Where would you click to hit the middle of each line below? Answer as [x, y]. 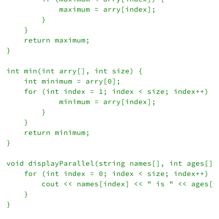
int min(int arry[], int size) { [75, 71]
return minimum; [48, 132]
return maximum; [48, 40]
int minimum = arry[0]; [64, 81]
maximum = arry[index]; [81, 9]
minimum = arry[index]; [81, 101]
